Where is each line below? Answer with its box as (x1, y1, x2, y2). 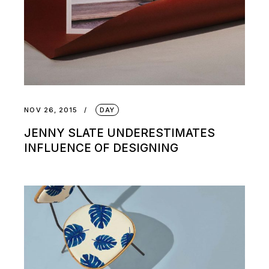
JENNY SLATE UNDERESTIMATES (24, 126, 216, 141)
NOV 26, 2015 (24, 106, 78, 115)
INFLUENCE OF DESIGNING (24, 141, 179, 156)
